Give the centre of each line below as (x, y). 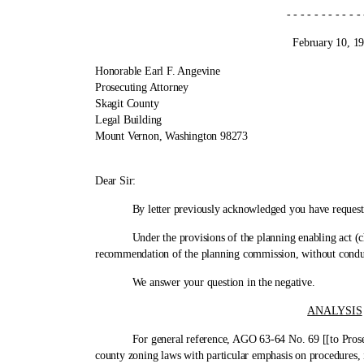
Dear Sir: (116, 181)
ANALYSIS (335, 311)
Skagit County (127, 104)
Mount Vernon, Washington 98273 (171, 136)
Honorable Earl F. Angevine (158, 71)
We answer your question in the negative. (205, 282)
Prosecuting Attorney (142, 87)
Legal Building (129, 120)
